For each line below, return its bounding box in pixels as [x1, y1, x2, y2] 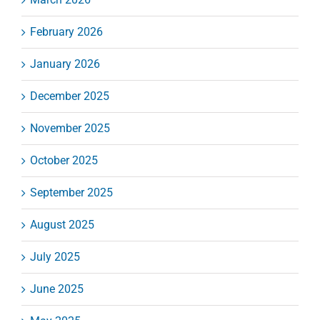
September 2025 [30, 185, 113, 199]
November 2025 [30, 121, 110, 135]
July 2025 [30, 249, 80, 264]
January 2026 [30, 56, 100, 71]
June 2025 [30, 281, 84, 296]
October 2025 [30, 153, 98, 167]
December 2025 [30, 89, 109, 103]
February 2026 [30, 24, 103, 39]
